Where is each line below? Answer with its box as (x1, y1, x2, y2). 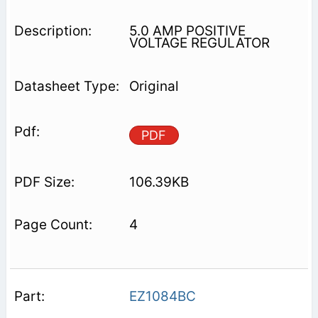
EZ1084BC (128, 287, 196, 305)
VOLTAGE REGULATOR (128, 34, 270, 51)
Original (128, 77, 179, 94)
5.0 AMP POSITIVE (128, 22, 246, 39)
